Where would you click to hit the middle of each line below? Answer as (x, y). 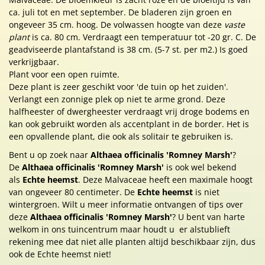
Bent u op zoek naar (50, 155)
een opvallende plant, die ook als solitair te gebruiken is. (121, 136)
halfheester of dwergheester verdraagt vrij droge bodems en (129, 112)
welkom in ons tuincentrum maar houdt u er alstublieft (119, 229)
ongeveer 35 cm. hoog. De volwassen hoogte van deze (117, 25)
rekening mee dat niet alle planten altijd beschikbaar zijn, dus (132, 242)
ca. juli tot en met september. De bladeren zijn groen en (120, 12)
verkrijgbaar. (34, 62)
